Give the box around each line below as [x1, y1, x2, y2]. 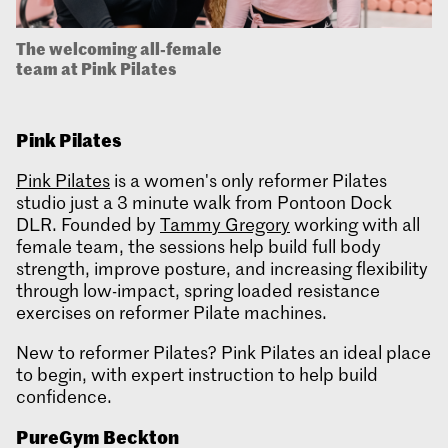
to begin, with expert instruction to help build [16, 362, 378, 387]
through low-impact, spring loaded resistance [16, 278, 380, 303]
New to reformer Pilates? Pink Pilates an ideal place [16, 340, 431, 365]
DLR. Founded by [16, 212, 160, 237]
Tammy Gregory [160, 212, 290, 237]
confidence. [16, 384, 112, 409]
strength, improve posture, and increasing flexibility [16, 256, 428, 281]
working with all [290, 212, 420, 237]
